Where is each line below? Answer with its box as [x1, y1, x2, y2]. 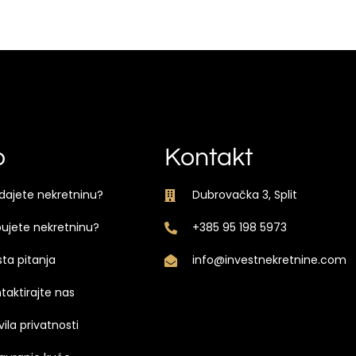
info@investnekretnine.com [192, 252, 346, 269]
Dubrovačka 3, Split [192, 187, 297, 203]
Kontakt [164, 145, 253, 172]
